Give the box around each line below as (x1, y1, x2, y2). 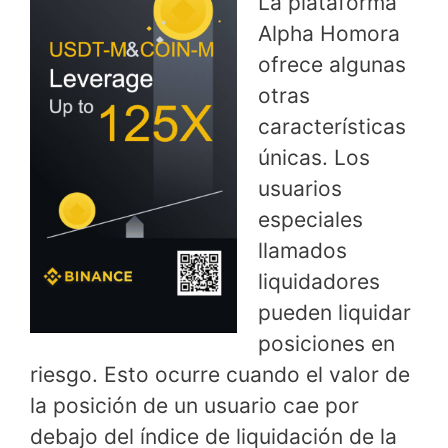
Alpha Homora (258, 20, 400, 46)
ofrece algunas (258, 51, 406, 77)
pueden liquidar (258, 299, 411, 325)
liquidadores (258, 268, 380, 294)
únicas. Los (258, 144, 370, 170)
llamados (258, 237, 347, 263)
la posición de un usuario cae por (30, 392, 359, 418)
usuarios (258, 175, 342, 201)
